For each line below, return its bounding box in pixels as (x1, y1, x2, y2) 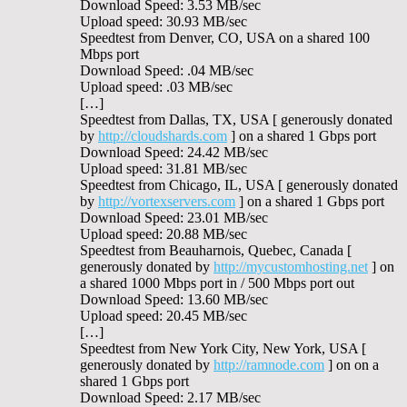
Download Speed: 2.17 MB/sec (80, 389, 261, 405)
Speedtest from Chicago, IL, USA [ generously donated (80, 176, 398, 193)
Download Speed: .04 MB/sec (80, 62, 253, 78)
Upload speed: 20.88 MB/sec (80, 225, 247, 242)
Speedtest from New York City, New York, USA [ (80, 340, 366, 356)
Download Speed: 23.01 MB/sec (80, 209, 268, 225)
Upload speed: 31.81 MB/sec (80, 160, 247, 176)
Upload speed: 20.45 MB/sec (80, 307, 247, 323)
